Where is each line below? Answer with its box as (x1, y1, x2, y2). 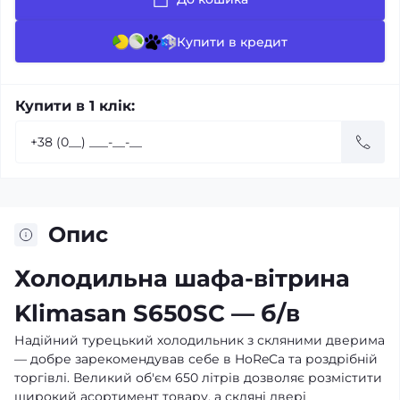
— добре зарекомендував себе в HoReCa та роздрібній (14, 351, 378, 368)
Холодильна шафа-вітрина (14, 264, 350, 294)
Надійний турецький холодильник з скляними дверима (14, 332, 385, 349)
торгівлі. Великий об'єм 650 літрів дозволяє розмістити (14, 370, 382, 387)
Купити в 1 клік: (15, 97, 135, 115)
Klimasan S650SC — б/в (14, 299, 300, 329)
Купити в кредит (177, 33, 287, 50)
